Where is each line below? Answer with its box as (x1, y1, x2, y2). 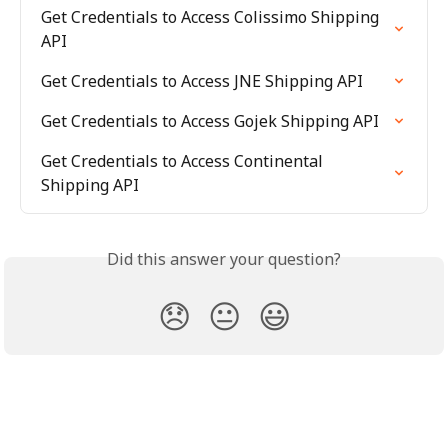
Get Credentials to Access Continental (41, 150, 327, 173)
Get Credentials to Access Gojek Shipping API (41, 110, 379, 133)
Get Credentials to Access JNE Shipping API (41, 70, 363, 93)
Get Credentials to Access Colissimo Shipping (41, 6, 383, 29)
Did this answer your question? (107, 248, 341, 271)
